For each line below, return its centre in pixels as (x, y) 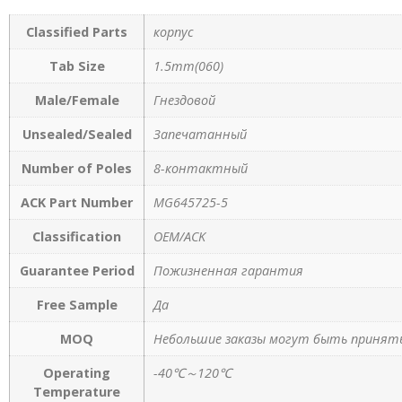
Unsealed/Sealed (77, 135)
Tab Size (77, 66)
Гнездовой (184, 100)
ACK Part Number (77, 203)
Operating (77, 373)
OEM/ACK (179, 237)
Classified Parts (77, 32)
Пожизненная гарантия (228, 271)
